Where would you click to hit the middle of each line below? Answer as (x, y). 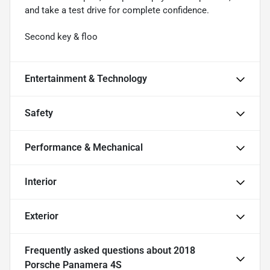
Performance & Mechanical (84, 148)
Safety (39, 113)
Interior (41, 182)
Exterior (42, 216)
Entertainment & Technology (86, 79)
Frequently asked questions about (99, 251)
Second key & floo (61, 37)
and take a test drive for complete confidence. (117, 11)
